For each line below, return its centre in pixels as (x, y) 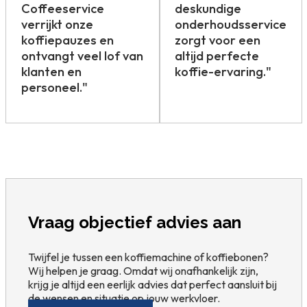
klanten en (51, 72)
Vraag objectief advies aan (135, 223)
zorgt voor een (218, 40)
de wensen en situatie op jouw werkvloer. (124, 298)
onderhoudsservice (231, 25)
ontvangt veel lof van (82, 56)
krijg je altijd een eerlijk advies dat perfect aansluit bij (152, 284)
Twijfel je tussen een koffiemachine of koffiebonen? (148, 257)
